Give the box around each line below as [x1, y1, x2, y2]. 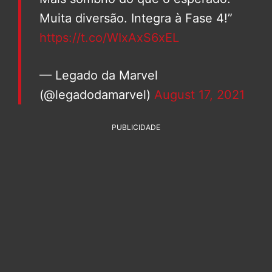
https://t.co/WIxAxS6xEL [39, 30, 179, 46]
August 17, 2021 [154, 87, 245, 103]
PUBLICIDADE [112, 123, 160, 132]
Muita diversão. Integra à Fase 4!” [39, 11, 233, 26]
